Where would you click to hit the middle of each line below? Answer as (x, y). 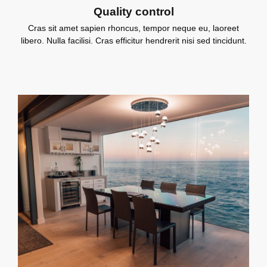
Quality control (133, 11)
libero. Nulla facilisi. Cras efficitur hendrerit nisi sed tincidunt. (133, 40)
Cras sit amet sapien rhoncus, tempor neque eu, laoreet (133, 28)
